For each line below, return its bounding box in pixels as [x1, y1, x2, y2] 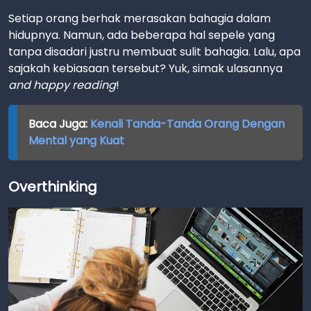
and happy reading [8, 77, 116, 93]
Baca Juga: [28, 116, 90, 132]
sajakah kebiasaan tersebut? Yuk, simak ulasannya [8, 60, 283, 76]
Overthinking [8, 177, 97, 196]
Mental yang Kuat [28, 133, 124, 149]
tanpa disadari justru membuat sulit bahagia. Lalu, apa [8, 44, 301, 60]
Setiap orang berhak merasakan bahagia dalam [8, 10, 271, 26]
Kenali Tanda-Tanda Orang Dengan [90, 116, 285, 132]
